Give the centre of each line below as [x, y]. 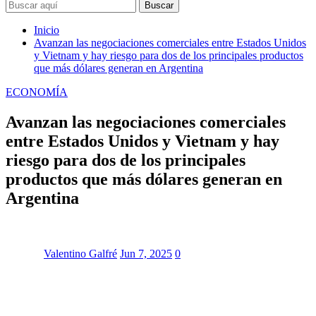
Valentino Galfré [80, 253]
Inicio [47, 30]
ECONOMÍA [37, 92]
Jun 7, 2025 [146, 253]
